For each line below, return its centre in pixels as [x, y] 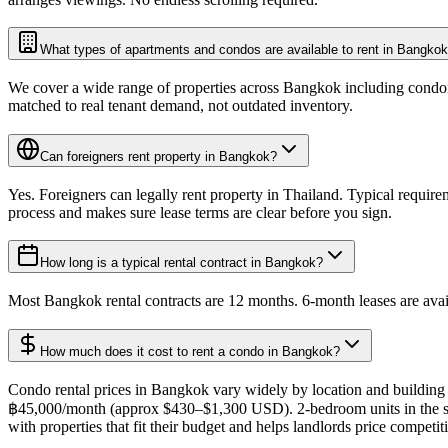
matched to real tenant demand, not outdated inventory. [180, 106]
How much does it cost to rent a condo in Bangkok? [190, 351]
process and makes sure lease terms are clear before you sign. [200, 212]
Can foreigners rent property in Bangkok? [158, 156]
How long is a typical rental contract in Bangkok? [181, 263]
